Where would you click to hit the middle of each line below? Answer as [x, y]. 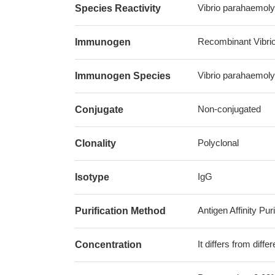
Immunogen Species [123, 76]
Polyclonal [218, 143]
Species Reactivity [118, 8]
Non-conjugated [229, 109]
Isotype [92, 177]
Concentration [108, 245]
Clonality [95, 143]
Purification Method [120, 211]
